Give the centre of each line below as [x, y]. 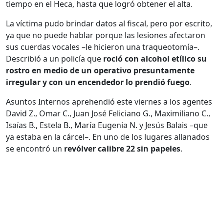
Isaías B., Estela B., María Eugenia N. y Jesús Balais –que [107, 125]
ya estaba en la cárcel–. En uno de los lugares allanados [108, 137]
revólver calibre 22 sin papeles [121, 149]
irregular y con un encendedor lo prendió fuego [98, 82]
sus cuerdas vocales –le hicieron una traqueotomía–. [103, 47]
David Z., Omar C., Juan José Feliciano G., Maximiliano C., [108, 114]
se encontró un [34, 149]
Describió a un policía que [55, 59]
